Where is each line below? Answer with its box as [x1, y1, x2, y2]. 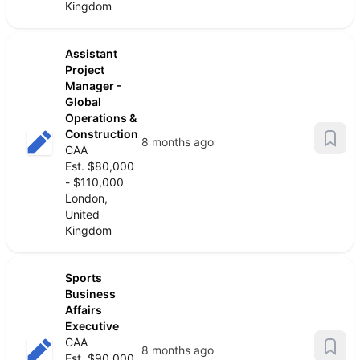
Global [65, 95, 101, 108]
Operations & [65, 111, 137, 125]
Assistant [65, 47, 117, 60]
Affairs [65, 303, 102, 317]
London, [65, 191, 108, 205]
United [65, 207, 100, 221]
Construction [65, 127, 138, 141]
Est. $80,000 [65, 159, 134, 173]
